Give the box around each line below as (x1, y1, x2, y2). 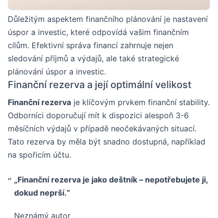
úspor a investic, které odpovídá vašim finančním (8, 27, 189, 37)
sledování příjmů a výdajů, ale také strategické (8, 53, 179, 63)
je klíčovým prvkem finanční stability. (71, 97, 210, 107)
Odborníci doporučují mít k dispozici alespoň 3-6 (8, 110, 189, 120)
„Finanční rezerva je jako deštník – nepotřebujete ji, (14, 174, 208, 184)
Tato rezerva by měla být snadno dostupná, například (8, 136, 205, 146)
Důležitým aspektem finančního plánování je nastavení (8, 14, 208, 24)
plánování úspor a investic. (8, 66, 106, 76)
